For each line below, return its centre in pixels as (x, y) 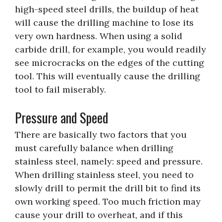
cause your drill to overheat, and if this (99, 215)
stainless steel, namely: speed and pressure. (109, 161)
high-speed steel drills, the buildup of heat (107, 9)
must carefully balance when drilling (94, 148)
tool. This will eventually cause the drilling (108, 76)
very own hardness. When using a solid (99, 36)
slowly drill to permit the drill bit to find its (108, 188)
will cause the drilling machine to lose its (104, 22)
